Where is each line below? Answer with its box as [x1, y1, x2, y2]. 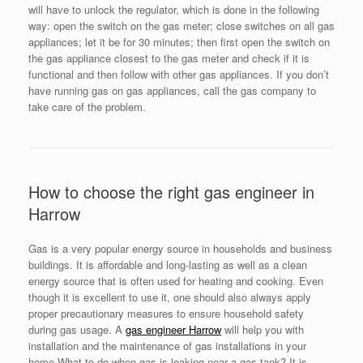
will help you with [221, 322, 304, 338]
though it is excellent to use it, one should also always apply [28, 289, 311, 305]
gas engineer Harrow [126, 322, 221, 338]
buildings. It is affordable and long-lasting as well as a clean [28, 257, 307, 273]
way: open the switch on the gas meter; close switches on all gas [28, 18, 335, 34]
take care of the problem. [28, 99, 146, 115]
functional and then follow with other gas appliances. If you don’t [28, 66, 329, 83]
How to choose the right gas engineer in [28, 180, 314, 204]
